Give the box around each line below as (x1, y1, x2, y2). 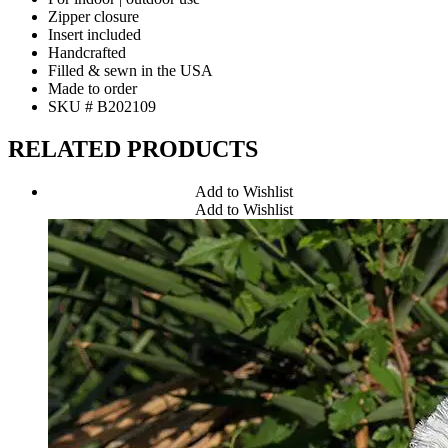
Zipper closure (48, 7, 139, 25)
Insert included (48, 25, 141, 43)
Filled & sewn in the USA (48, 61, 213, 79)
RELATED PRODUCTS (8, 135, 258, 162)
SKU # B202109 (48, 97, 156, 115)
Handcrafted (48, 43, 126, 61)
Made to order (48, 79, 137, 97)
